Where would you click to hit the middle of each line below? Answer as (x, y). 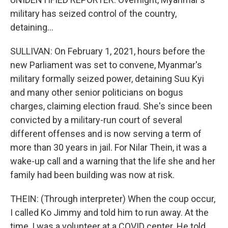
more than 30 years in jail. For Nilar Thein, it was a (108, 147)
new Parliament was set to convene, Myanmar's (106, 65)
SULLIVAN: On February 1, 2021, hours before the (108, 51)
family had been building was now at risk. (92, 175)
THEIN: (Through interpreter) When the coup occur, (113, 199)
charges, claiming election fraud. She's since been (111, 106)
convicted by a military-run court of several (96, 120)
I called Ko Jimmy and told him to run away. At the (109, 212)
